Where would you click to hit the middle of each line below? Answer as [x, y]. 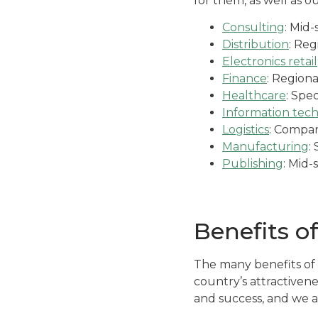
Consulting [253, 28]
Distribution [256, 45]
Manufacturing [265, 147]
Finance [245, 79]
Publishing [253, 164]
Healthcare [254, 96]
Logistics [246, 130]
